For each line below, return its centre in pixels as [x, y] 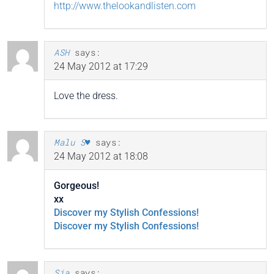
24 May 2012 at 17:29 [101, 67]
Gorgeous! [76, 186]
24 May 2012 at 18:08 [101, 157]
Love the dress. [86, 96]
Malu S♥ [72, 143]
